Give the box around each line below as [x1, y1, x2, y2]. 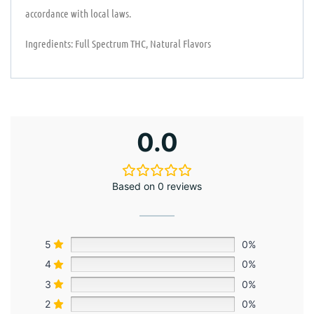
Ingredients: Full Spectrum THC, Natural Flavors [25, 36, 211, 50]
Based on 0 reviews [112, 179, 202, 192]
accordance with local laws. [25, 6, 131, 20]
